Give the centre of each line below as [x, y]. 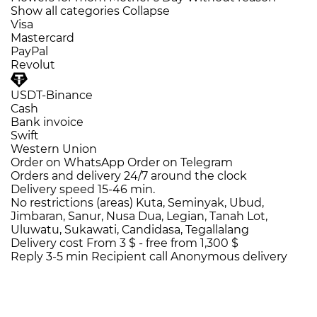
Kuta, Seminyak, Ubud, [200, 203]
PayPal [29, 52]
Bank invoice [47, 122]
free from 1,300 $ [192, 243]
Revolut [33, 65]
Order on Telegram [180, 163]
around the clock [199, 176]
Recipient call [129, 257]
